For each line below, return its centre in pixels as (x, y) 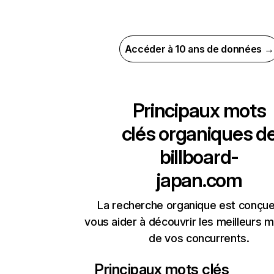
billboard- (199, 157)
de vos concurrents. (199, 238)
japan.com (199, 180)
